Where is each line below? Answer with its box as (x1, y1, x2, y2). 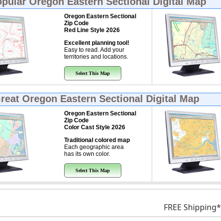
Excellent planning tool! (64, 39, 129, 46)
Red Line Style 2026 (64, 27, 120, 34)
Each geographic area (64, 144, 124, 150)
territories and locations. (64, 53, 128, 60)
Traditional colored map (64, 137, 130, 144)
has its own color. (64, 150, 110, 157)
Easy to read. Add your (64, 46, 124, 53)
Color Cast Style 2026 (64, 124, 125, 131)
